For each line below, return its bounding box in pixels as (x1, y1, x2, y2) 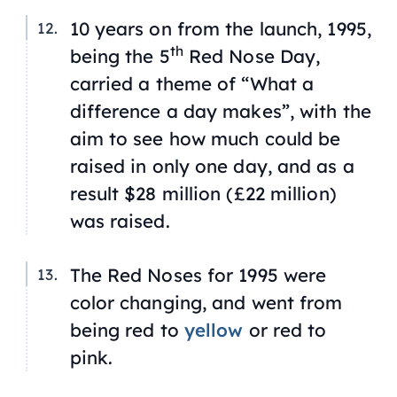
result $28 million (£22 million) (69, 181, 337, 205)
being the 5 (69, 43, 170, 67)
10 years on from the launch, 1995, (69, 16, 371, 40)
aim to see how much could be (69, 126, 341, 150)
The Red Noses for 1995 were (69, 263, 327, 287)
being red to (69, 318, 184, 342)
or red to (243, 318, 327, 342)
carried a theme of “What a (69, 71, 315, 95)
